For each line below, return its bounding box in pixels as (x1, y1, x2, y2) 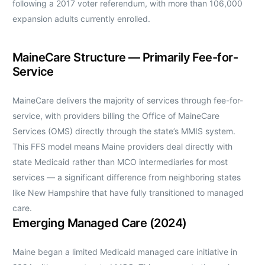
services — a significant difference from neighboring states (12, 172, 241, 182)
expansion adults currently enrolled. (12, 13, 150, 24)
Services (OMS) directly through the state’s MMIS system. (12, 125, 235, 136)
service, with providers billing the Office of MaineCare (12, 110, 219, 121)
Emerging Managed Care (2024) (12, 215, 187, 230)
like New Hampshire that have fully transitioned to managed (12, 187, 244, 198)
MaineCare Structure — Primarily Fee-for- (12, 50, 238, 64)
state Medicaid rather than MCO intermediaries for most (12, 156, 228, 167)
